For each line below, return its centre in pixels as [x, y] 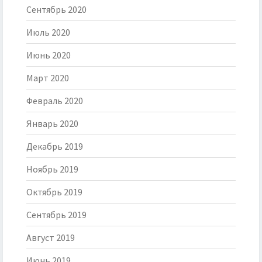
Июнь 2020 [49, 55]
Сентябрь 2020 [56, 10]
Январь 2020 [52, 124]
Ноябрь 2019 [52, 169]
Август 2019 [51, 238]
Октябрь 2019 [54, 192]
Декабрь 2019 [55, 146]
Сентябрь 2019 [56, 215]
